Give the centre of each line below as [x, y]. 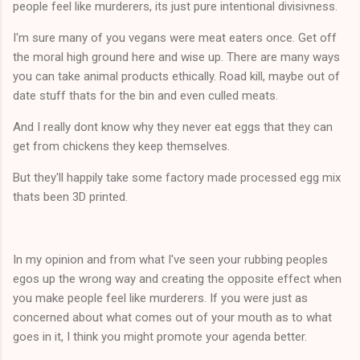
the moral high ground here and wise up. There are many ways [176, 57]
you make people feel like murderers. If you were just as [160, 298]
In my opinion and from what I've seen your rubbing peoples [170, 259]
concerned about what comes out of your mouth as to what [172, 317]
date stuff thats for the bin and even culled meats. [147, 95]
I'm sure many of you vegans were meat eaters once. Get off [175, 37]
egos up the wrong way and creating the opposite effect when [177, 278]
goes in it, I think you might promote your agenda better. [162, 336]
